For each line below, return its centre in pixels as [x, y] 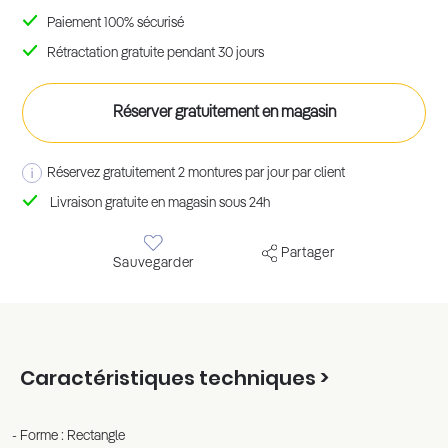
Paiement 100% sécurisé [116, 23]
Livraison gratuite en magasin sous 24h [160, 203]
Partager [306, 252]
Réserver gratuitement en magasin [224, 113]
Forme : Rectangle [72, 436]
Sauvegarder [154, 263]
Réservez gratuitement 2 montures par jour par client [196, 173]
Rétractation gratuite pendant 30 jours [156, 53]
